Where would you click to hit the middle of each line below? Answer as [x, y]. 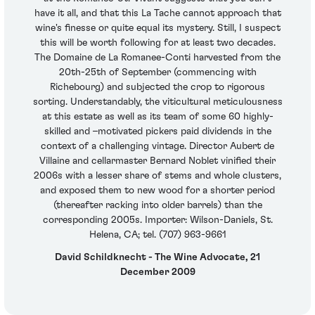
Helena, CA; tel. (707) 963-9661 [157, 235]
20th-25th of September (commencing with [157, 73]
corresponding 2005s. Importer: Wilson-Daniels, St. [157, 220]
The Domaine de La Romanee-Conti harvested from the [157, 58]
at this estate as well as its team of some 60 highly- [157, 117]
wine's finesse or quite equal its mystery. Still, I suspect [157, 28]
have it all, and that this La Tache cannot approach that [157, 14]
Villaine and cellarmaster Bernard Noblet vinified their [157, 161]
